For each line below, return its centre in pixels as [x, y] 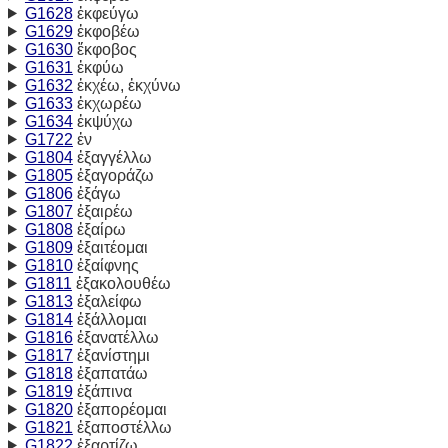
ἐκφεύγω [105, 13]
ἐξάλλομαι [109, 319]
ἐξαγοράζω [113, 175]
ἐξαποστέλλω [122, 427]
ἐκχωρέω [107, 103]
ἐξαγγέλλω [112, 157]
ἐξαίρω [99, 229]
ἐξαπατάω [110, 373]
